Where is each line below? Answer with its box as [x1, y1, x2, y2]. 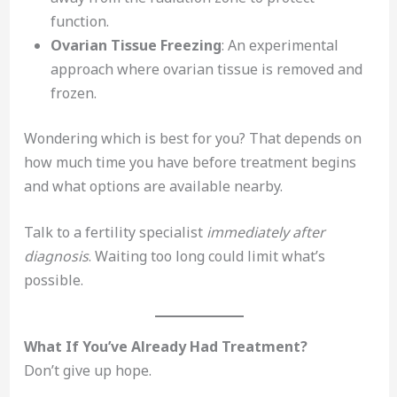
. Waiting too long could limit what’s [88, 246, 325, 267]
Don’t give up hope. [23, 360, 152, 380]
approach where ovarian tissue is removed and [50, 58, 362, 79]
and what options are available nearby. [23, 175, 283, 196]
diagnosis [23, 246, 89, 267]
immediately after [206, 222, 325, 243]
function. [50, 11, 109, 31]
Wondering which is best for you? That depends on [23, 128, 362, 148]
